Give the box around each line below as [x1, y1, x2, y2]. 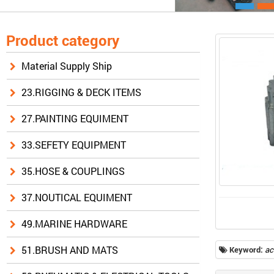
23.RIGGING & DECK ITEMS [21, 86, 141, 99]
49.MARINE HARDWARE [21, 217, 127, 231]
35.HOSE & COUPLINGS [21, 165, 125, 178]
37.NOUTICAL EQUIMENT [21, 191, 132, 204]
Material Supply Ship [21, 59, 112, 73]
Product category [6, 32, 119, 50]
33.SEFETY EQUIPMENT [21, 138, 126, 152]
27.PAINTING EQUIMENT [21, 112, 128, 125]
